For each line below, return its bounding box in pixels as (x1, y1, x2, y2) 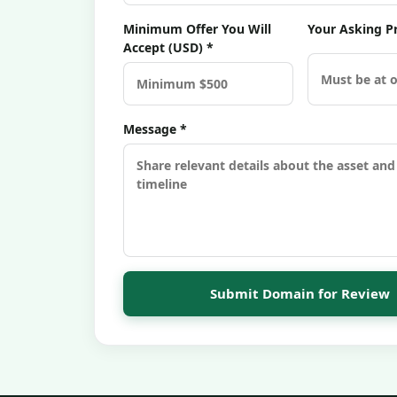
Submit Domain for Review (210, 284, 391, 302)
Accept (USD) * (123, 39, 214, 56)
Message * (123, 121, 187, 137)
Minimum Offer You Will (123, 20, 271, 37)
